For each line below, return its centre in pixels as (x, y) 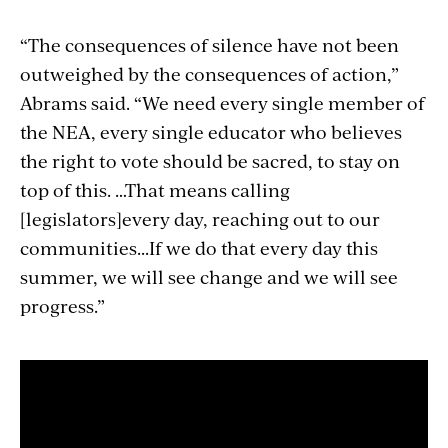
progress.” (62, 306)
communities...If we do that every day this (199, 248)
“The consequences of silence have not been (209, 45)
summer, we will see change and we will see (209, 277)
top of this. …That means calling (155, 190)
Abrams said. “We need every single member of (222, 103)
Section (79, 379)
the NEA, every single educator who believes (211, 132)
